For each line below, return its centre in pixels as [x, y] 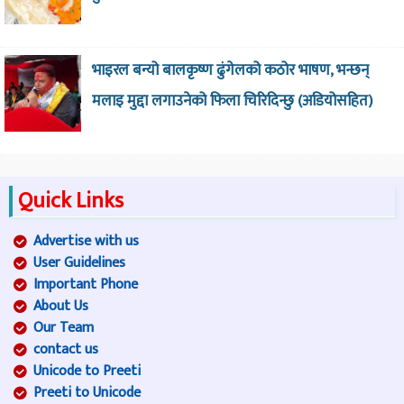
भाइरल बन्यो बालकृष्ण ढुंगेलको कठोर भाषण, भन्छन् [230, 70]
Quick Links [71, 201]
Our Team [64, 327]
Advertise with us [86, 241]
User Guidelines [79, 262]
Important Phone [86, 284]
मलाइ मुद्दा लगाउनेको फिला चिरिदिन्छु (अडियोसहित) [232, 101]
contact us [66, 349]
